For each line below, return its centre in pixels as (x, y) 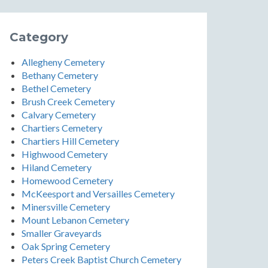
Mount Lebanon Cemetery (75, 220)
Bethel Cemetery (56, 88)
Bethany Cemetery (60, 75)
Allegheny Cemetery (63, 62)
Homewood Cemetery (67, 180)
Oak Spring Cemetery (66, 246)
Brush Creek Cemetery (68, 101)
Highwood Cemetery (65, 154)
